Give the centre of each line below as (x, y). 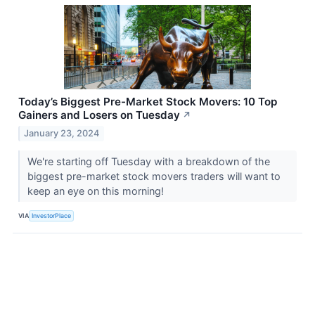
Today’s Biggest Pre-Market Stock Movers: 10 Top (148, 101)
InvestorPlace (52, 216)
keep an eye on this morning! (97, 191)
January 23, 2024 (62, 133)
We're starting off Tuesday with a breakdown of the (148, 161)
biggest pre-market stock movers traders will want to (154, 176)
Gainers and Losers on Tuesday (99, 115)
